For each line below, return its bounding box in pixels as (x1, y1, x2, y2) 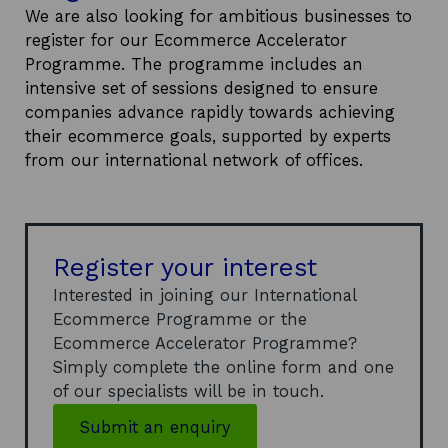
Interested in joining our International (53, 286, 356, 305)
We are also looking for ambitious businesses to (25, 7, 412, 26)
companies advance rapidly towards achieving (25, 103, 395, 122)
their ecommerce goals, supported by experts (25, 127, 391, 146)
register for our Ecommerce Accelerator (25, 31, 347, 50)
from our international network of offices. (25, 151, 378, 170)
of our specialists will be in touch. (53, 382, 324, 401)
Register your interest (53, 252, 317, 282)
